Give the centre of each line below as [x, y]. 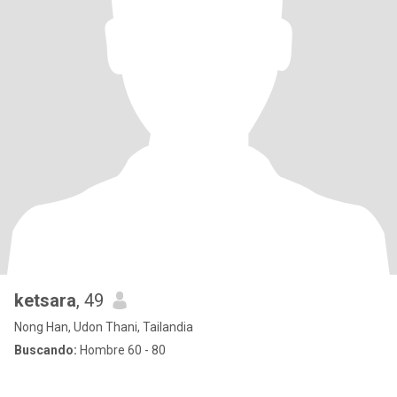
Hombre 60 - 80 [121, 350]
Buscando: [46, 350]
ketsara [45, 300]
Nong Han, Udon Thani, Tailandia [104, 327]
